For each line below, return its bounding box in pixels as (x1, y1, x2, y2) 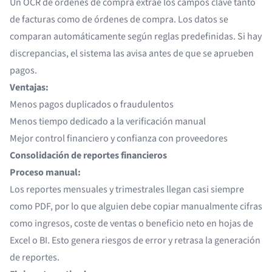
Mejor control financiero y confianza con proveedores (10, 132, 228, 145)
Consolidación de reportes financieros (10, 149, 167, 162)
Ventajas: (10, 81, 49, 94)
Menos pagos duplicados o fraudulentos (10, 98, 174, 111)
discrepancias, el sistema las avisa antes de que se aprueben (10, 47, 254, 60)
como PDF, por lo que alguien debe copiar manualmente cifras (10, 200, 262, 213)
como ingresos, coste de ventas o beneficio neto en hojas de (10, 217, 253, 230)
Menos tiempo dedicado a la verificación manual (10, 115, 206, 128)
